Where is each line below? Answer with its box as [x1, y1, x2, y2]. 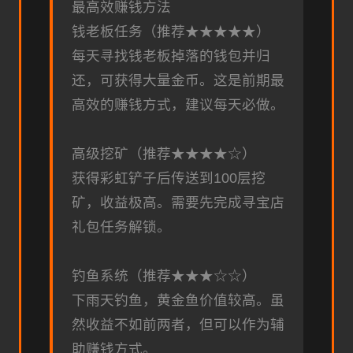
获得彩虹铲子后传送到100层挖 [72, 170, 266, 187]
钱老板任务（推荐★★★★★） [72, 24, 270, 40]
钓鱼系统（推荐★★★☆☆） [72, 268, 256, 284]
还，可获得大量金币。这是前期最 [72, 72, 284, 89]
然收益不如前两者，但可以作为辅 [72, 317, 284, 333]
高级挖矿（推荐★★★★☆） [72, 146, 256, 162]
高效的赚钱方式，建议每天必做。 [72, 97, 284, 113]
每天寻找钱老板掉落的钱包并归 [72, 48, 270, 65]
